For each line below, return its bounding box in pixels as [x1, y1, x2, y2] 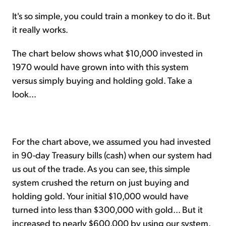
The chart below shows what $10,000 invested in [12, 47, 203, 59]
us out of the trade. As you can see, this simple [12, 162, 190, 175]
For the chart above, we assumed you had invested [12, 135, 211, 147]
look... [12, 88, 36, 100]
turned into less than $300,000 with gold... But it [12, 203, 203, 215]
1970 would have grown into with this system [12, 61, 189, 73]
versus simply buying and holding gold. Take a [12, 74, 192, 86]
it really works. [12, 23, 68, 35]
